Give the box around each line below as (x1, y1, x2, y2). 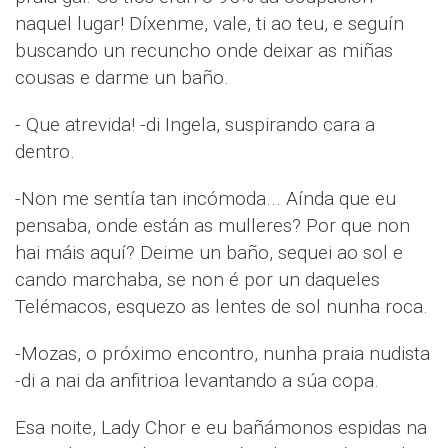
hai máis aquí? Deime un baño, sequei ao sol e (15, 241, 403, 265)
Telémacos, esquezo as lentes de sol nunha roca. (15, 295, 428, 319)
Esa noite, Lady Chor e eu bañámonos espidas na (15, 416, 427, 440)
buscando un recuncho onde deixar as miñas (15, 39, 393, 63)
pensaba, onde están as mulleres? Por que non (15, 214, 410, 238)
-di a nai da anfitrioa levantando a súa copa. (15, 369, 379, 393)
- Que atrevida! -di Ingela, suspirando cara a (15, 113, 375, 137)
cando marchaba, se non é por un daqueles (15, 268, 380, 292)
